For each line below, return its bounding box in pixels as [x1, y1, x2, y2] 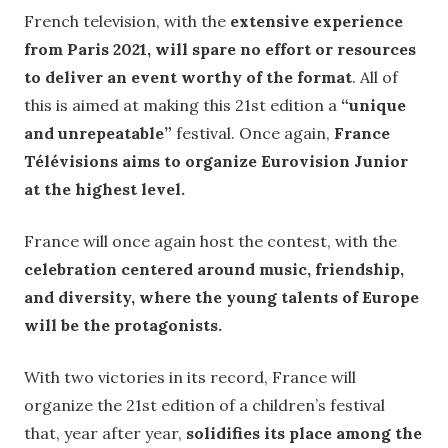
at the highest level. [24, 179, 185, 200]
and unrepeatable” [24, 123, 176, 144]
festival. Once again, [176, 123, 334, 144]
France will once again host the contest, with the [24, 231, 397, 252]
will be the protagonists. [24, 315, 222, 336]
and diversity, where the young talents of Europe [24, 287, 419, 308]
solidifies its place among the [186, 423, 422, 444]
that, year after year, [24, 423, 186, 444]
